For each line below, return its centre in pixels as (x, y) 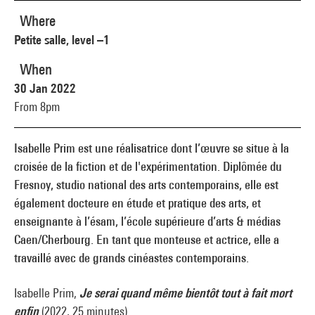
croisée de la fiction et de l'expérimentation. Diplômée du (148, 166)
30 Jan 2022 (45, 88)
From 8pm (37, 107)
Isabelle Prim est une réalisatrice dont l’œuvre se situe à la (152, 148)
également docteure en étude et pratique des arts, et (137, 203)
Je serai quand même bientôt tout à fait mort (186, 293)
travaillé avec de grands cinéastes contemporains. (131, 258)
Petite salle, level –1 (62, 40)
